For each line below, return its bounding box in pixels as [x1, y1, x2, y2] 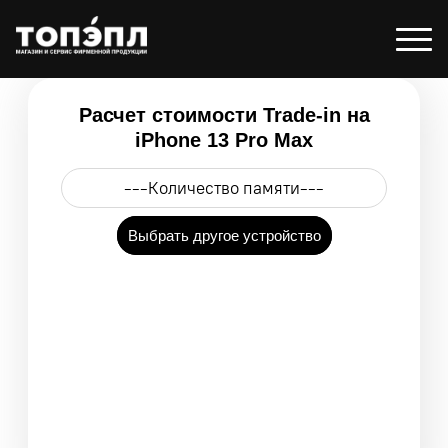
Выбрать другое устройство [127, 227, 321, 245]
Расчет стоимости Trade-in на [78, 104, 370, 126]
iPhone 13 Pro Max [135, 129, 313, 151]
